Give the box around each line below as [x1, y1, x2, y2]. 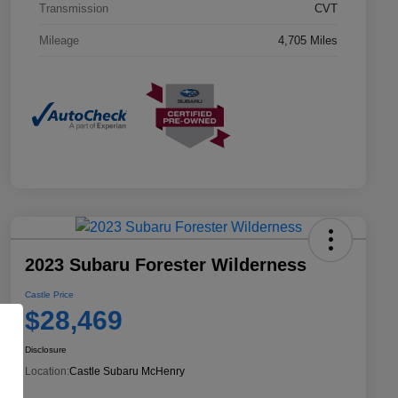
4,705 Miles [278, 33, 338, 47]
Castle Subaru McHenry [69, 365, 185, 378]
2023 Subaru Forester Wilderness [25, 255, 306, 275]
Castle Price [25, 290, 74, 300]
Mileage [39, 33, 79, 47]
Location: [25, 365, 69, 378]
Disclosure [25, 345, 67, 355]
